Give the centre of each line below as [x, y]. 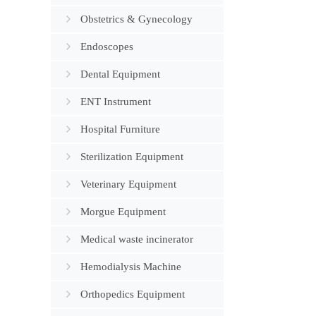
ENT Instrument [116, 102]
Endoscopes [107, 47]
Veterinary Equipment [128, 184]
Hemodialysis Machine [131, 267]
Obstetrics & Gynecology [136, 19]
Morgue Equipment [123, 212]
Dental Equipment [120, 74]
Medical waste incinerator [137, 239]
